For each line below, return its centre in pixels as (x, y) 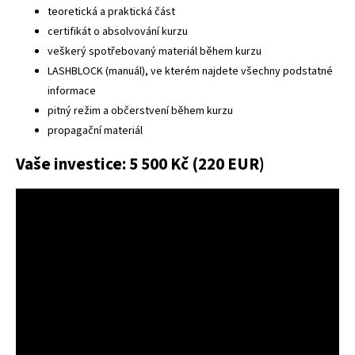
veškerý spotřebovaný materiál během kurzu (155, 51)
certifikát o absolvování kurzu (118, 31)
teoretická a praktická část (111, 11)
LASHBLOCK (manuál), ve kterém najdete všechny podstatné (190, 71)
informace (72, 91)
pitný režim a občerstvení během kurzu (140, 111)
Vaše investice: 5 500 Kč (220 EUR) (140, 164)
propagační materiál (95, 130)
